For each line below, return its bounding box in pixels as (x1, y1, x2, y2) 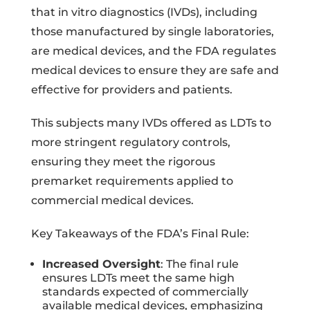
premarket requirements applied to (30, 174, 233, 188)
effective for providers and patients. (30, 82, 232, 96)
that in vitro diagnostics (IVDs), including (30, 5, 257, 19)
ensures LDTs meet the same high (42, 271, 235, 284)
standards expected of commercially (42, 284, 248, 298)
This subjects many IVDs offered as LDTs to (30, 116, 271, 129)
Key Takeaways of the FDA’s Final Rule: (30, 226, 249, 240)
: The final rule (160, 257, 239, 271)
